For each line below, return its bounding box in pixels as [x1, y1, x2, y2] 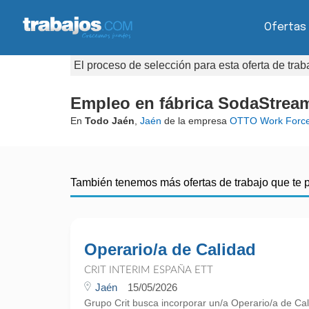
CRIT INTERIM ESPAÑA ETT [84, 265, 213, 275]
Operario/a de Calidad [84, 240, 256, 259]
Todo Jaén [85, 115, 134, 126]
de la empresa [161, 115, 230, 126]
